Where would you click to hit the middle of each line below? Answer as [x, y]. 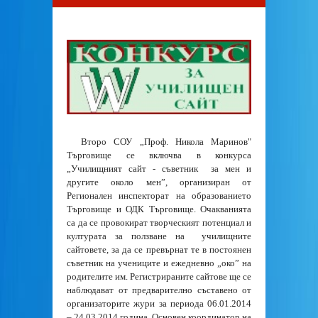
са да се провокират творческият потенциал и [159, 223]
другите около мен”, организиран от [159, 182]
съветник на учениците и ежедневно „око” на [159, 263]
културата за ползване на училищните [159, 236]
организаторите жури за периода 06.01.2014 [159, 304]
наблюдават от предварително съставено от [159, 290]
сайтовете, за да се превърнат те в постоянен [159, 250]
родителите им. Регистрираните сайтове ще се [159, 277]
